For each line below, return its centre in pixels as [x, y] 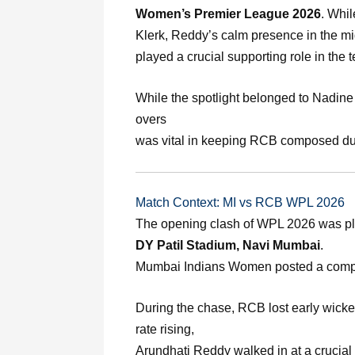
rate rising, [165, 330]
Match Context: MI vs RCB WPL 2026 [240, 202]
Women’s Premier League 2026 [228, 13]
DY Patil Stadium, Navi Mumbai [228, 245]
